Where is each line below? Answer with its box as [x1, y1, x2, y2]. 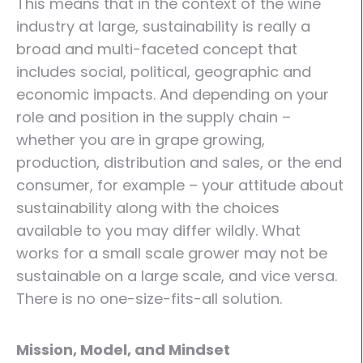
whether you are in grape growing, [16, 130, 265, 150]
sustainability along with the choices [16, 198, 280, 218]
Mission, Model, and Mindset [16, 340, 230, 360]
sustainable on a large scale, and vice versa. [16, 266, 337, 286]
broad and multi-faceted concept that [16, 39, 297, 59]
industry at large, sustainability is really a [16, 16, 310, 36]
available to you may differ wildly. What [16, 220, 301, 241]
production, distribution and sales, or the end [16, 152, 342, 173]
